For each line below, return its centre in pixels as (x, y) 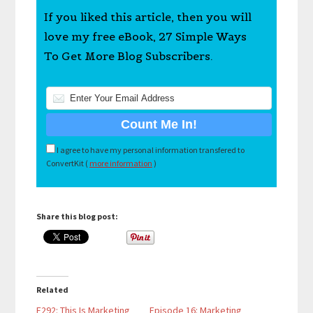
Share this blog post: (78, 217)
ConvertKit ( (67, 163)
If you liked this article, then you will (147, 17)
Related (53, 290)
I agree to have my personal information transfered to (150, 150)
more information (121, 163)
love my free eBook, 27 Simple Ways (145, 37)
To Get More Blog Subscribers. (128, 56)
